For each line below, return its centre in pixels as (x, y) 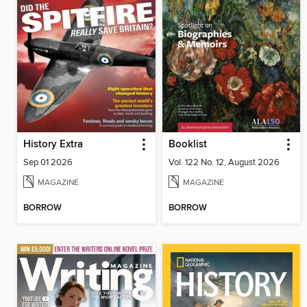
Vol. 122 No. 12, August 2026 (224, 163)
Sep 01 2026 (48, 163)
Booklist (187, 145)
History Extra (53, 145)
